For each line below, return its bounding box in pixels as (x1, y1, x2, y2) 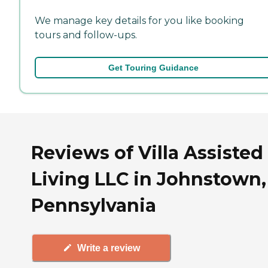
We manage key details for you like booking (35, 14, 244, 26)
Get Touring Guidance (108, 62, 199, 72)
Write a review (77, 242, 140, 253)
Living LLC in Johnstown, (31, 167, 266, 190)
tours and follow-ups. (35, 29, 137, 41)
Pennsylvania (31, 194, 156, 217)
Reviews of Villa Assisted (31, 141, 263, 164)
